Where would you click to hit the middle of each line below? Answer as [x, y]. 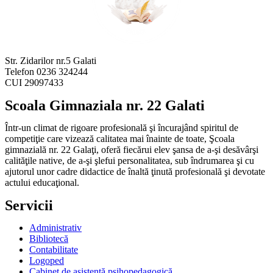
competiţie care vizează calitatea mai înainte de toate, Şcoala [120, 139]
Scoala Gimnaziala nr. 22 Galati [105, 106]
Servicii [29, 206]
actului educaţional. [42, 183]
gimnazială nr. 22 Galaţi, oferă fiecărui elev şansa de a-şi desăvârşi [132, 150]
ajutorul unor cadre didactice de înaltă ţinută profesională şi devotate [135, 172]
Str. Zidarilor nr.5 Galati [51, 61]
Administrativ [55, 228]
